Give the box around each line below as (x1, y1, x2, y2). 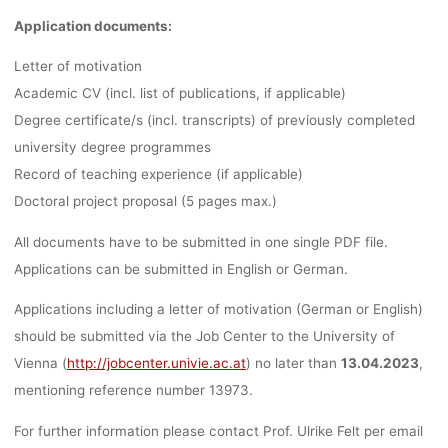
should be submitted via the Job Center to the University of (13, 327, 395, 344)
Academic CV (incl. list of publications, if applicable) (13, 84, 346, 101)
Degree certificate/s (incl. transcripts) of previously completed (13, 111, 415, 128)
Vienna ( (13, 354, 67, 371)
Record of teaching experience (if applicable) (13, 165, 303, 182)
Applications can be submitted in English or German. (13, 260, 348, 277)
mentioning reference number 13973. (13, 381, 253, 398)
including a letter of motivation (95, 300, 292, 317)
